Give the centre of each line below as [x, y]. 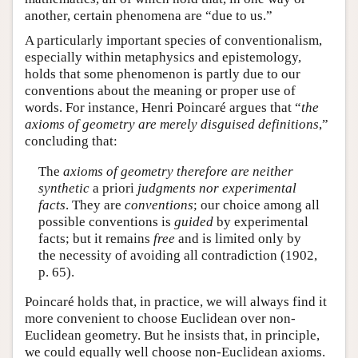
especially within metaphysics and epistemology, [163, 58]
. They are [95, 205]
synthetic [64, 188]
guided [193, 221]
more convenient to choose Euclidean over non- [160, 319]
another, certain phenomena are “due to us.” [149, 16]
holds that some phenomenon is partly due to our [163, 74]
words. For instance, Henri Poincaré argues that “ [163, 108]
